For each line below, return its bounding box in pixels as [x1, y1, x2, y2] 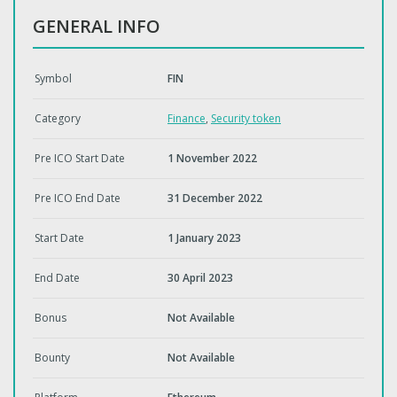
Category [35, 111, 81, 126]
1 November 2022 [167, 151, 257, 166]
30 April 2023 [167, 270, 233, 285]
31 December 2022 [167, 191, 262, 206]
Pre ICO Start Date [35, 151, 125, 166]
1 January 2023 [167, 230, 241, 245]
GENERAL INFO [33, 14, 160, 38]
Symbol [35, 71, 72, 86]
